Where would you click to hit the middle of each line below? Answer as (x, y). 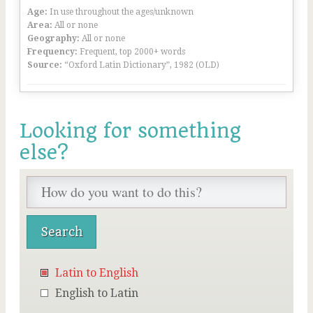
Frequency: (52, 52)
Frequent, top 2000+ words (132, 52)
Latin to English (97, 273)
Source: (45, 65)
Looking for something (130, 131)
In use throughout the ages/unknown (122, 12)
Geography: (53, 38)
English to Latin (97, 293)
